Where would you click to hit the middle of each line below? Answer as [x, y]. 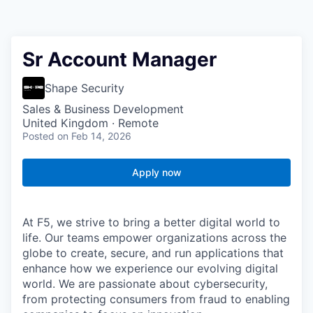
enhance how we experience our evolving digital [150, 269]
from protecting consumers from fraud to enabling [156, 299]
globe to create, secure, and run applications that [153, 253]
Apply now [156, 173]
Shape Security [85, 88]
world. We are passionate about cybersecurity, [145, 284]
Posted [38, 136]
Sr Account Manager [119, 60]
